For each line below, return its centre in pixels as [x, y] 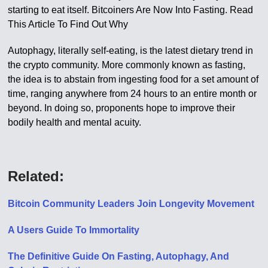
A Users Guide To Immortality [74, 230]
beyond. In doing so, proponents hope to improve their [122, 108]
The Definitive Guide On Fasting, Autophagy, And [119, 256]
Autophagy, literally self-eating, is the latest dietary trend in [131, 51]
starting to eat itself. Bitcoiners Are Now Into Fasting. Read [131, 10]
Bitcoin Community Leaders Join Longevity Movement [131, 204]
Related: [36, 176]
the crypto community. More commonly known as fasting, [127, 65]
